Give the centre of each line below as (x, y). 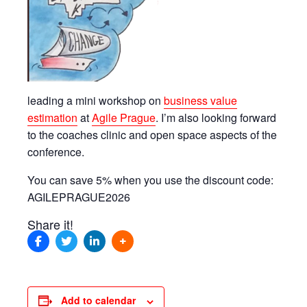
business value (200, 101)
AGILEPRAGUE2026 (79, 197)
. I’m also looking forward (216, 118)
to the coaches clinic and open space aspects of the (152, 135)
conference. (56, 152)
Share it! (50, 224)
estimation (52, 118)
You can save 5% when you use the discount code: (150, 180)
